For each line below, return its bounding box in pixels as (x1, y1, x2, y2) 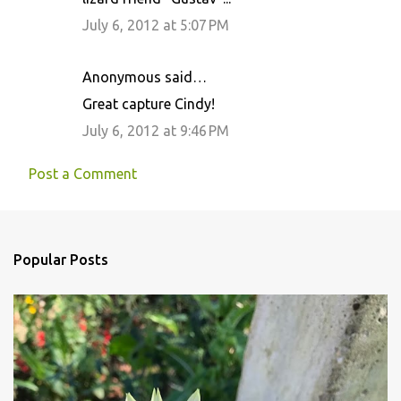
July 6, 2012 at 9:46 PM (82, 123, 229, 139)
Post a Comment (29, 166, 137, 182)
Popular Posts (13, 252, 108, 268)
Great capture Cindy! (82, 96, 215, 112)
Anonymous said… (82, 69, 207, 85)
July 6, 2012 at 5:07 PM (82, 17, 229, 33)
